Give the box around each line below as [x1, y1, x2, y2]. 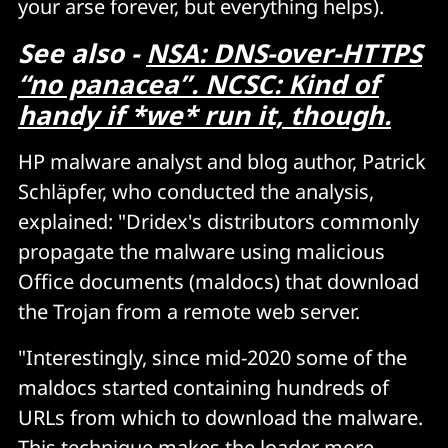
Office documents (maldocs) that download [18, 268, 419, 296]
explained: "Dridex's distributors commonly [18, 208, 419, 236]
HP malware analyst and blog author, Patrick [18, 148, 426, 176]
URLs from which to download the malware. [18, 404, 423, 432]
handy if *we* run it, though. [18, 97, 391, 134]
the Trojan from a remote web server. [18, 298, 360, 326]
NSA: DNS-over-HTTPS [146, 35, 422, 72]
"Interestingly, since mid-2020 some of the [18, 344, 407, 372]
